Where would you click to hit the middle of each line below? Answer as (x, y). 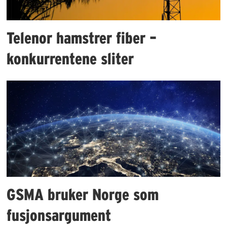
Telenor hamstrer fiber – (82, 38)
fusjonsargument (59, 215)
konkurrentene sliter (70, 59)
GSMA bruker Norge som (83, 195)
